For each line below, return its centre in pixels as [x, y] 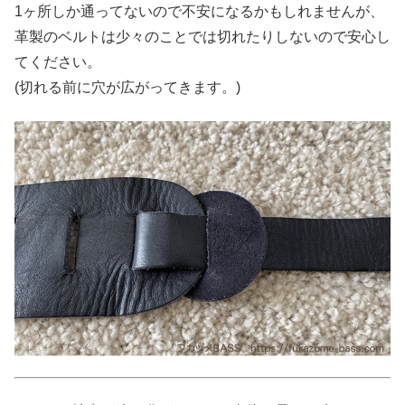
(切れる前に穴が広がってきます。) [127, 88]
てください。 [58, 62]
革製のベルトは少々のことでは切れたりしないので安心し [202, 37]
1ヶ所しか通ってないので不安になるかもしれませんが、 [199, 12]
